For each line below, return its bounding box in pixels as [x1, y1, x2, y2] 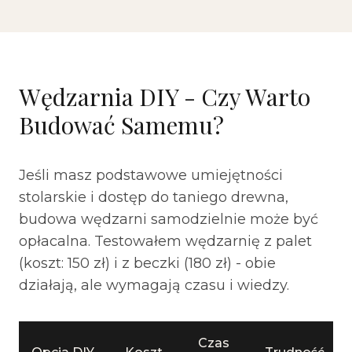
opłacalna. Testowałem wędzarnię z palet [19, 233, 312, 250]
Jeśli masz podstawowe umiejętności [19, 167, 283, 184]
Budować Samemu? [19, 109, 224, 141]
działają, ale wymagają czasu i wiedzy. [19, 277, 289, 294]
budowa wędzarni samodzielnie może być [19, 211, 318, 228]
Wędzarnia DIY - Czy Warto [19, 81, 310, 112]
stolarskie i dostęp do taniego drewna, [19, 189, 288, 206]
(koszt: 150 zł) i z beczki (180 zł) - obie [19, 255, 276, 272]
